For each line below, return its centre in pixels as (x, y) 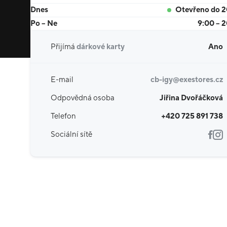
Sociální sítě (71, 134)
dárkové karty (101, 47)
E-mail (62, 80)
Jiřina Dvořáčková (191, 98)
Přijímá (64, 47)
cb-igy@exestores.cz (187, 80)
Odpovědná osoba (83, 98)
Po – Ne (44, 23)
